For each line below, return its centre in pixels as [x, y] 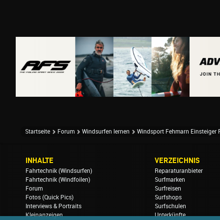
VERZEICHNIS [177, 160]
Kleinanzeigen [44, 215]
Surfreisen [168, 188]
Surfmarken [170, 179]
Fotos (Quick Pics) [50, 197]
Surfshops [168, 197]
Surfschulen [170, 206]
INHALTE [40, 160]
